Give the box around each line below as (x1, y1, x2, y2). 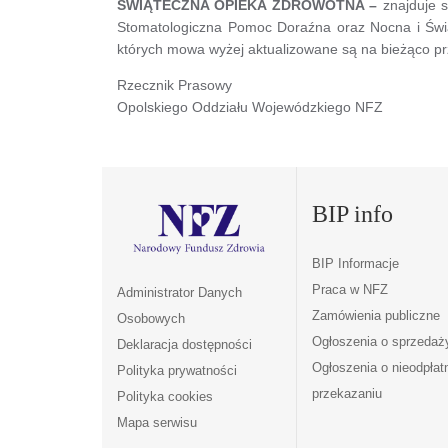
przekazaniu (311, 385, 382, 401)
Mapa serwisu (117, 415, 197, 431)
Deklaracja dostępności (117, 337, 252, 353)
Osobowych (117, 311, 185, 327)
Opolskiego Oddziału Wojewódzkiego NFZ (117, 98, 383, 115)
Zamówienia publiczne (311, 307, 440, 323)
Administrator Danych (117, 285, 242, 301)
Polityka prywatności (117, 363, 237, 379)
